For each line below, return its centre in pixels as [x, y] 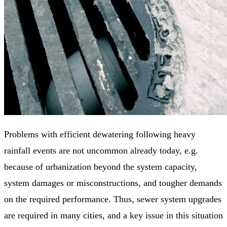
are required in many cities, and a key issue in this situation [113, 215]
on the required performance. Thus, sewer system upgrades [113, 199]
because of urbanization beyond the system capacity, [101, 166]
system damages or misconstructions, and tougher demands [113, 183]
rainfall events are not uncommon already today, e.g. [101, 150]
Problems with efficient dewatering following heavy [100, 134]
